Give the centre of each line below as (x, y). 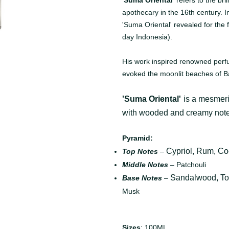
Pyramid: (138, 138)
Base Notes (142, 178)
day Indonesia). (147, 37)
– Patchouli (187, 165)
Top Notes (140, 152)
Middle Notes (145, 165)
